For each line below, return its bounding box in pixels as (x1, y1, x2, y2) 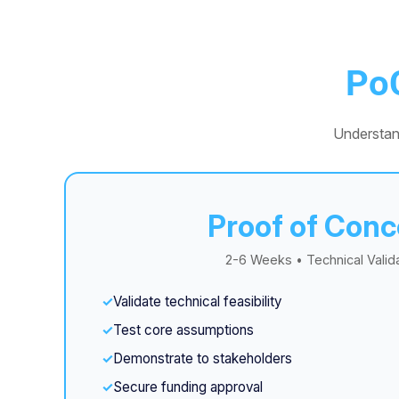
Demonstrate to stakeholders (113, 350, 292, 367)
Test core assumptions (113, 322, 254, 338)
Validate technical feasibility (113, 293, 281, 310)
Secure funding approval (113, 379, 263, 395)
